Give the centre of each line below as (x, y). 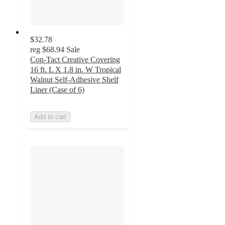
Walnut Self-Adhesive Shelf (74, 79)
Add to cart (50, 117)
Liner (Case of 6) (57, 89)
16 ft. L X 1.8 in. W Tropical (76, 69)
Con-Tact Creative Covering (75, 59)
